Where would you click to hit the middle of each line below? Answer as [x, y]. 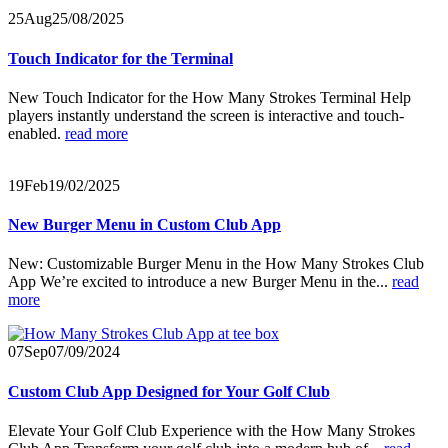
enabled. [36, 133]
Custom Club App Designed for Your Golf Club [169, 391]
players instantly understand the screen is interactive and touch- [206, 115]
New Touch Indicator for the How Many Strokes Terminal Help [209, 97]
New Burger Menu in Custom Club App [144, 225]
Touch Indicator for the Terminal [120, 58]
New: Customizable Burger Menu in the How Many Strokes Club [216, 264]
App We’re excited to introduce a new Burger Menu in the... [200, 282]
